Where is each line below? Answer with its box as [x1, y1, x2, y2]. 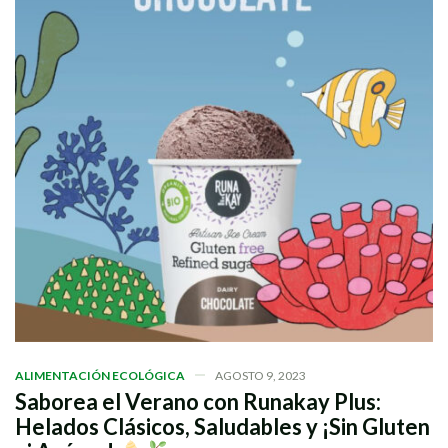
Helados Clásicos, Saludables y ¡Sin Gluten [15, 412, 430, 440]
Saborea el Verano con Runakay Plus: [15, 387, 381, 415]
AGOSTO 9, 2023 [215, 367, 306, 383]
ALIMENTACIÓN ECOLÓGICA [15, 367, 185, 383]
